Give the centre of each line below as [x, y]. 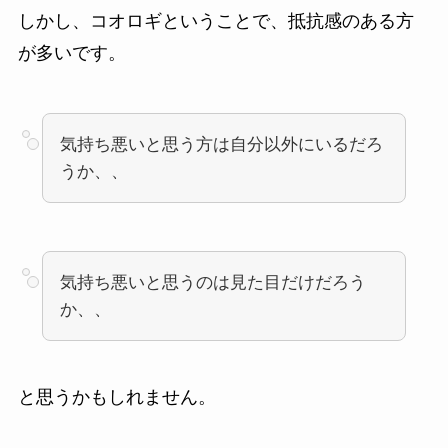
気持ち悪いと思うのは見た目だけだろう [212, 282]
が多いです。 [71, 52]
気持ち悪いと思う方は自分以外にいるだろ [221, 144]
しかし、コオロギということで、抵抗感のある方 [215, 20]
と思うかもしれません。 [116, 396]
